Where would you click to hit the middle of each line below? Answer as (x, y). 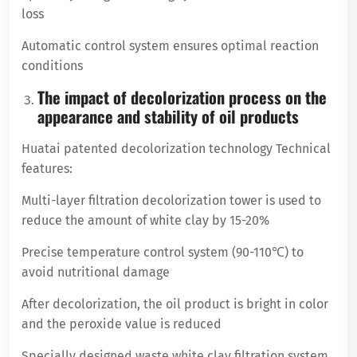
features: (47, 168)
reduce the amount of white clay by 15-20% (145, 220)
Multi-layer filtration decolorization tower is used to (171, 200)
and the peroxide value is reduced (122, 324)
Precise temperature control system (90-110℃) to (163, 252)
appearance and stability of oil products (168, 116)
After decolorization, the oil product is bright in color (175, 304)
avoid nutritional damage (96, 272)
